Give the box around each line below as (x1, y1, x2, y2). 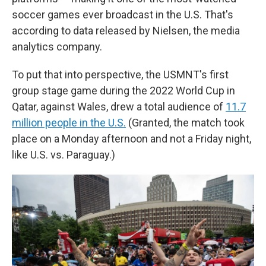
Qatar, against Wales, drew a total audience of (12, 100, 226, 113)
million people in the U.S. (12, 116, 126, 129)
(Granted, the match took (126, 116, 245, 129)
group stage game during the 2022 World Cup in (12, 84, 235, 97)
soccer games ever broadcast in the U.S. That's (12, 8, 233, 21)
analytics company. (12, 40, 102, 53)
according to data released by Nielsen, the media (12, 24, 240, 37)
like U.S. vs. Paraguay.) (12, 148, 115, 161)
